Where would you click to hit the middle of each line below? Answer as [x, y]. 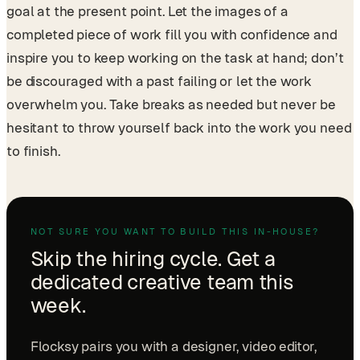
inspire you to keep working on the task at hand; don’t [175, 57]
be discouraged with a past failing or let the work [159, 81]
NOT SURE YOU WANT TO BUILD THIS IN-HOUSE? [175, 232]
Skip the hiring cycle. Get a [153, 259]
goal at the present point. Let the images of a [147, 11]
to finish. [33, 151]
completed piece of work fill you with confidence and [172, 34]
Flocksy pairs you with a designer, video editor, [174, 346]
